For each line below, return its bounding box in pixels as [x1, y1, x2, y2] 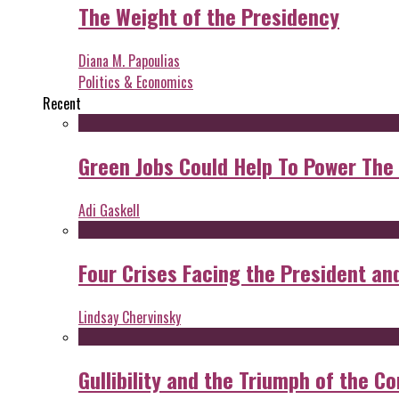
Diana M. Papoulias [78, 50, 180, 72]
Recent [43, 93, 81, 115]
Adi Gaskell [78, 199, 140, 221]
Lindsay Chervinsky [78, 305, 181, 328]
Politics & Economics [78, 71, 193, 94]
